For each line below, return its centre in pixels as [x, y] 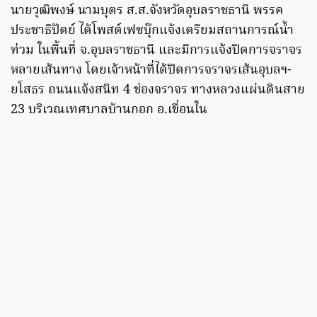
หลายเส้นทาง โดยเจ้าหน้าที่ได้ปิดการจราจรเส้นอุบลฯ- [151, 70]
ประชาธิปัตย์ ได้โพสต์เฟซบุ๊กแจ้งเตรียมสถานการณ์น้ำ [152, 30]
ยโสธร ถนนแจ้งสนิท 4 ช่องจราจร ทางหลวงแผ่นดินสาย [158, 90]
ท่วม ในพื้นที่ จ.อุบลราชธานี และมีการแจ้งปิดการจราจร [156, 50]
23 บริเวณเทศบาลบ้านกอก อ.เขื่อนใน [109, 110]
